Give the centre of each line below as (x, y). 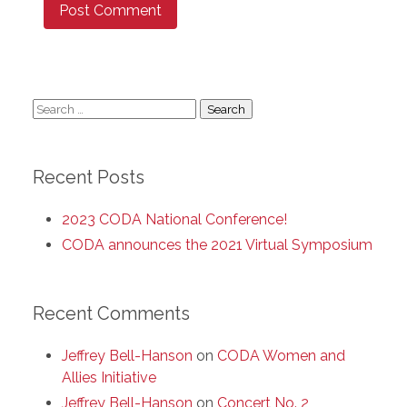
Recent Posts (89, 177)
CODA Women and (281, 355)
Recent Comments (111, 313)
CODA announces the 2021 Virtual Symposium (217, 244)
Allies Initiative (109, 377)
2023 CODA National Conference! (174, 219)
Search (55, 107)
